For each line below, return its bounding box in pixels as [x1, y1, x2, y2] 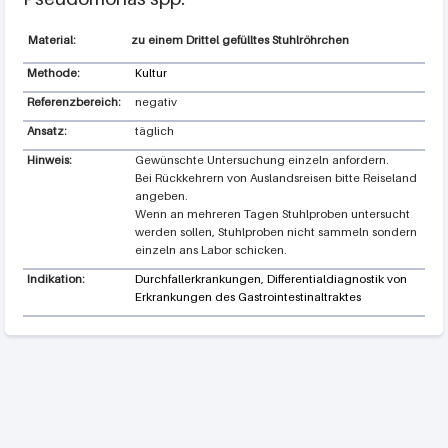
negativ [134, 94, 177, 109]
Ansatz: [26, 123, 70, 138]
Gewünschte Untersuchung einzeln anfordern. [134, 152, 389, 167]
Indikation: [26, 271, 88, 286]
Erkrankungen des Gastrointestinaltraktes [134, 289, 361, 304]
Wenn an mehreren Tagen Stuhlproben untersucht [134, 206, 410, 221]
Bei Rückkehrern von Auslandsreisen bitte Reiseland [134, 170, 417, 185]
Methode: [26, 65, 83, 80]
